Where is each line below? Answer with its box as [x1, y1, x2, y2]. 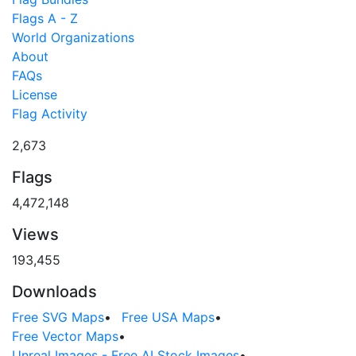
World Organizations [12, 29, 134, 46]
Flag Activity [12, 106, 87, 122]
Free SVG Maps [12, 309, 104, 326]
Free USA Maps [122, 309, 215, 326]
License [12, 87, 57, 103]
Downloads [12, 282, 97, 302]
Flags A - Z [12, 10, 78, 27]
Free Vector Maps [12, 328, 118, 345]
